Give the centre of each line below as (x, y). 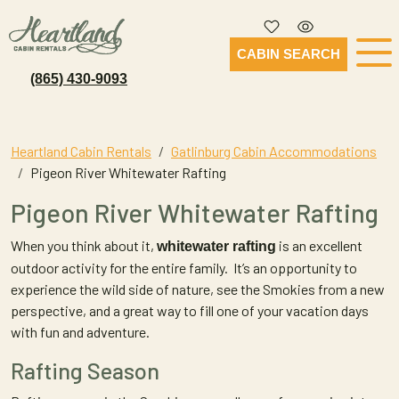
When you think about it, (84, 245)
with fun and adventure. (80, 332)
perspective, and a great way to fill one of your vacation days (190, 310)
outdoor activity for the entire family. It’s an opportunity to (184, 268)
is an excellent (319, 245)
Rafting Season (85, 370)
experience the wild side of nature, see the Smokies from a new (198, 289)
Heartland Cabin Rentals (81, 151)
